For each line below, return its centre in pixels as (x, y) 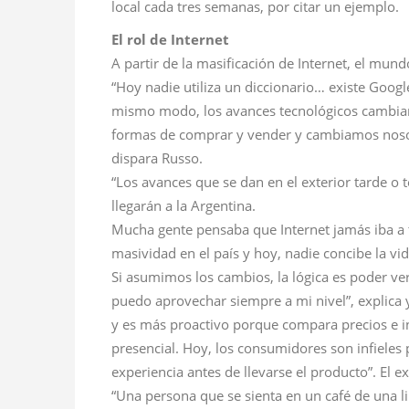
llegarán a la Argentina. (184, 206)
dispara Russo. (157, 158)
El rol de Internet (170, 40)
